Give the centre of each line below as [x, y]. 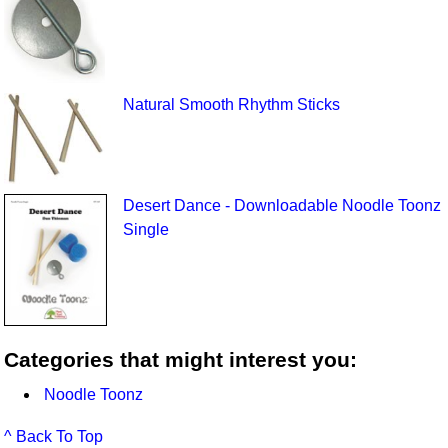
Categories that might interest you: [181, 359]
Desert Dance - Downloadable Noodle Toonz [281, 205]
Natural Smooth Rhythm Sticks [231, 104]
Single [145, 229]
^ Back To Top [54, 436]
